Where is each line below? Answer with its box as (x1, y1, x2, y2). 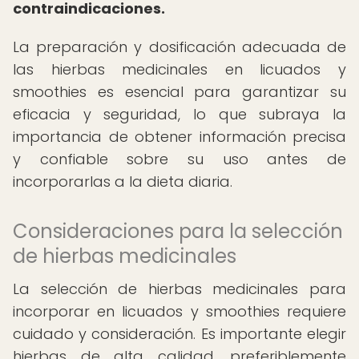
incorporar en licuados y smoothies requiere (13, 301, 346, 321)
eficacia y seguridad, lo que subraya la (13, 104, 346, 124)
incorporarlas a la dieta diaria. (13, 171, 232, 192)
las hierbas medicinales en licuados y (13, 59, 346, 79)
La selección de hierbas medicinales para (13, 279, 346, 299)
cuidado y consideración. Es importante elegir (13, 324, 346, 344)
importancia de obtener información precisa (13, 127, 346, 147)
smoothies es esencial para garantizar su (13, 82, 346, 102)
